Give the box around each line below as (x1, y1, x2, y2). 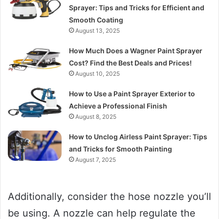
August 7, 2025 (75, 155, 116, 163)
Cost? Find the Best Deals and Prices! (69, 58, 192, 67)
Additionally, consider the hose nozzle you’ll (8, 190, 211, 202)
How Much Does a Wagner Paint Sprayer (69, 46, 203, 55)
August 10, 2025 (75, 69, 120, 77)
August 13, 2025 (75, 26, 120, 34)
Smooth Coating (69, 15, 124, 24)
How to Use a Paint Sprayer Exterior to (69, 89, 196, 98)
